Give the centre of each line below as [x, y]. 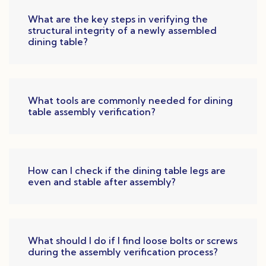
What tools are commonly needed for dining [130, 101]
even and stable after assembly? [102, 182]
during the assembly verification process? [123, 252]
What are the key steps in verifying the [118, 19]
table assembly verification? [92, 112]
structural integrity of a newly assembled [122, 31]
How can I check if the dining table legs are [127, 171]
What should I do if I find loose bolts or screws [133, 241]
